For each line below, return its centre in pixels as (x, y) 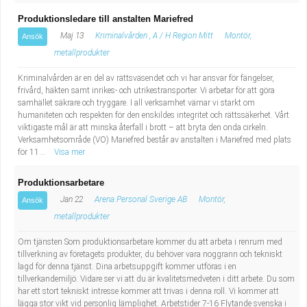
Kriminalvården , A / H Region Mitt (154, 36)
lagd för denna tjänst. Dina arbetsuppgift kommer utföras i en (127, 267)
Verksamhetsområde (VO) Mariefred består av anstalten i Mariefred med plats (155, 140)
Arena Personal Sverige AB (141, 199)
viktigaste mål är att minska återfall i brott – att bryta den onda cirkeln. (143, 127)
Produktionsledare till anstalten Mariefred (106, 19)
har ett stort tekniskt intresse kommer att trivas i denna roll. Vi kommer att (148, 291)
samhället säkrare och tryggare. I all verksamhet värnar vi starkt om (136, 103)
